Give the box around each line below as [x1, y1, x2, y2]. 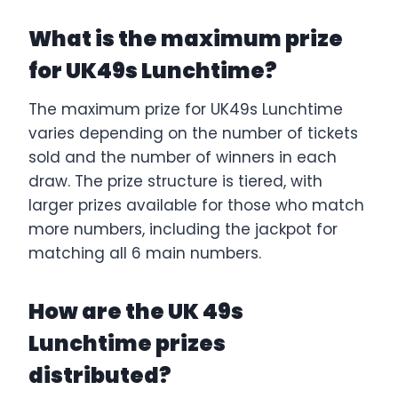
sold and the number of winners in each [28, 146, 337, 168]
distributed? [28, 360, 171, 390]
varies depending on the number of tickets [28, 122, 358, 144]
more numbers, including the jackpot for [28, 218, 338, 240]
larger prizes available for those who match [28, 194, 364, 216]
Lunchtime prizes [28, 328, 226, 358]
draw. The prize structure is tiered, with [28, 170, 322, 192]
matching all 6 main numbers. [28, 242, 261, 264]
